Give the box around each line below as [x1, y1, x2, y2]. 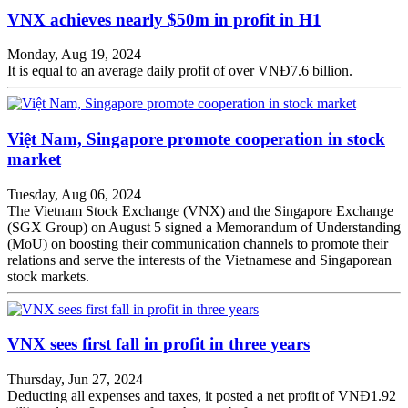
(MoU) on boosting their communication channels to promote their [7, 235, 388, 251]
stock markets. [7, 268, 89, 284]
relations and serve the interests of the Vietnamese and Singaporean [7, 251, 392, 268]
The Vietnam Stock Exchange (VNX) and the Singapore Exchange [7, 202, 393, 219]
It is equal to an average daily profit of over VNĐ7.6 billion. [7, 63, 352, 79]
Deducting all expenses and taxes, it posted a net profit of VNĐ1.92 [7, 388, 396, 404]
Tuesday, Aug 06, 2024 [7, 186, 141, 202]
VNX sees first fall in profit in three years [7, 334, 310, 354]
